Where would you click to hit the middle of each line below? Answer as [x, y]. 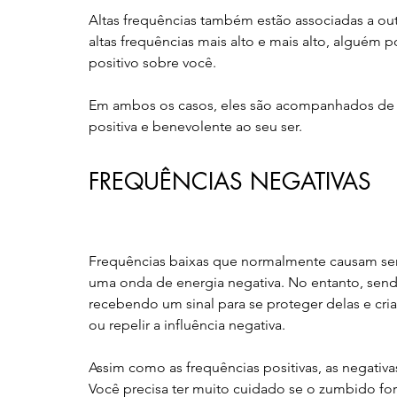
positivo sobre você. [152, 62]
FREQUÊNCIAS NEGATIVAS [230, 181]
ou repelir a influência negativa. [187, 324]
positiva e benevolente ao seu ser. [195, 126]
